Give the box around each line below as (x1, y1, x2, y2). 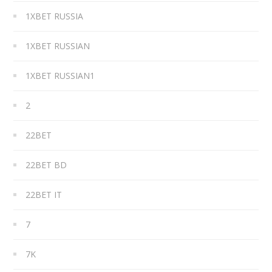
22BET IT (25, 188, 63, 200)
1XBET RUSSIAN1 (25, 69, 95, 81)
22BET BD (25, 158, 67, 171)
